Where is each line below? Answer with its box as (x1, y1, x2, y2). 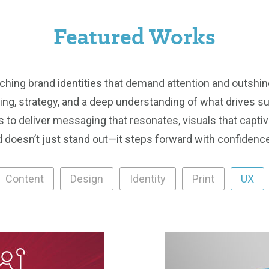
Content (5, 172, 44, 186)
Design (70, 172, 103, 186)
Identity (129, 172, 166, 186)
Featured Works (53, 20, 216, 52)
